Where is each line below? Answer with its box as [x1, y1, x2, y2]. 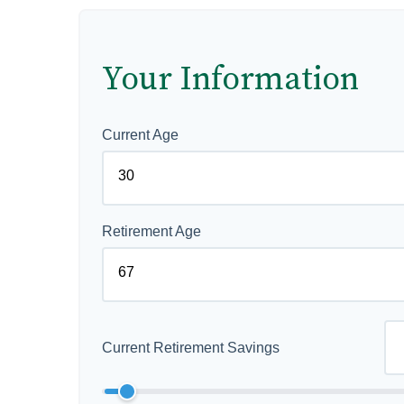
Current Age [102, 127, 179, 142]
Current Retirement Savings [102, 339, 280, 355]
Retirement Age [102, 224, 201, 239]
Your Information [102, 60, 359, 100]
